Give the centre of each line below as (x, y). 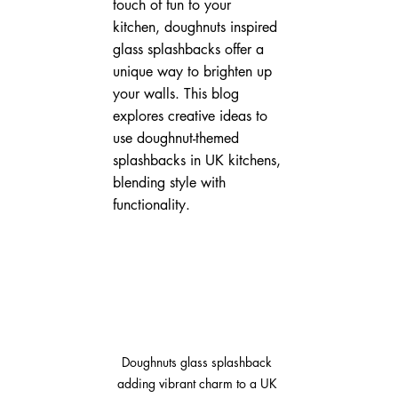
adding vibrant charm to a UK (199, 383)
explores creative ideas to (192, 116)
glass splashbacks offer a (190, 50)
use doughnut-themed (178, 139)
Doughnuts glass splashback (199, 362)
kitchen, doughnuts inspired (197, 28)
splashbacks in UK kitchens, (199, 161)
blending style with (171, 183)
